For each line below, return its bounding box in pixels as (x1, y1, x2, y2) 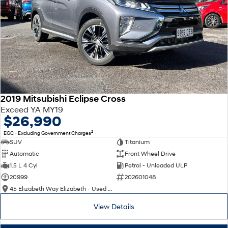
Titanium (124, 138, 150, 146)
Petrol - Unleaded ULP (124, 161, 187, 169)
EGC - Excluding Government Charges (4, 129, 91, 136)
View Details (94, 202, 134, 211)
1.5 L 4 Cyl (10, 161, 38, 169)
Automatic (10, 150, 39, 157)
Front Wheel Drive (124, 150, 176, 157)
